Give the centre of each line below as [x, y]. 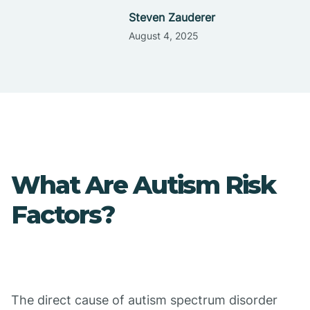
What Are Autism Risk [143, 185]
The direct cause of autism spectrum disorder [144, 300]
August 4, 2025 [163, 36]
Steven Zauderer [172, 17]
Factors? [63, 215]
